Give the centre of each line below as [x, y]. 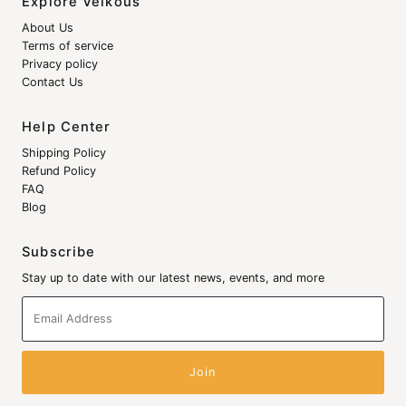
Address [44, 322]
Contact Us [53, 82]
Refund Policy [59, 170]
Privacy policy [60, 63]
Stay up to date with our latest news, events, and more [174, 277]
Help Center [67, 126]
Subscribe [59, 251]
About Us [48, 27]
